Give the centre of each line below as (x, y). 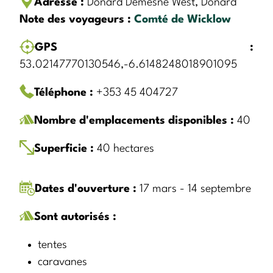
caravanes (62, 262)
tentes (52, 245)
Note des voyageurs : (75, 19)
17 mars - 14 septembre (194, 189)
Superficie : (64, 148)
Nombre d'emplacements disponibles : (134, 120)
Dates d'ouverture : (86, 189)
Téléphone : (64, 92)
